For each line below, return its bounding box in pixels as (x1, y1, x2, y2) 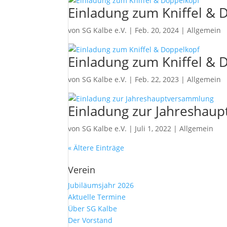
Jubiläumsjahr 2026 (68, 180, 134, 190)
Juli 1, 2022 (135, 124, 172, 133)
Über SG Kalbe (68, 204, 118, 213)
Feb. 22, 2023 (135, 74, 179, 84)
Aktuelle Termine (68, 192, 126, 202)
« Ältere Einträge (68, 143, 125, 153)
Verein (68, 164, 96, 176)
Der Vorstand (68, 215, 113, 225)
